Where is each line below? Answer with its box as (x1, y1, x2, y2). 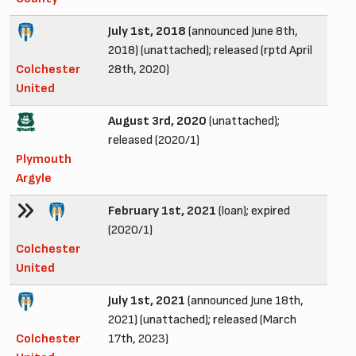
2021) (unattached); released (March (108, 311, 296, 327)
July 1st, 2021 (108, 292, 185, 308)
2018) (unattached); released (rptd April (108, 42, 312, 58)
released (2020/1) (108, 132, 199, 148)
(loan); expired (216, 203, 290, 219)
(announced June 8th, (186, 23, 298, 39)
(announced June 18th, (185, 292, 304, 308)
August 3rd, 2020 (108, 113, 207, 129)
